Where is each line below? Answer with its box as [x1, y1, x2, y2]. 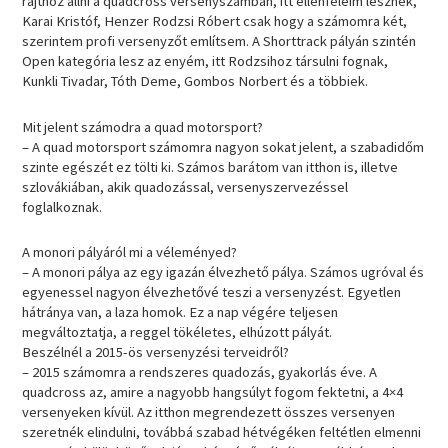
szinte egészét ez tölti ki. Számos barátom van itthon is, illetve [22, 157, 399, 176]
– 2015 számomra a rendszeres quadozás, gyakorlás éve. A [22, 363, 378, 382]
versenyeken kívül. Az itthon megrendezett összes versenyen [22, 403, 396, 422]
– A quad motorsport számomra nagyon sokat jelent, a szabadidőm [22, 137, 425, 156]
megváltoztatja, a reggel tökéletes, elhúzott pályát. [22, 323, 333, 342]
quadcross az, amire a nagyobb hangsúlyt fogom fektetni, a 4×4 [22, 383, 404, 402]
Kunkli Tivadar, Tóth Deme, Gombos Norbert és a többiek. [22, 72, 369, 91]
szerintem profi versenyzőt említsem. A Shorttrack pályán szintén [22, 32, 417, 51]
